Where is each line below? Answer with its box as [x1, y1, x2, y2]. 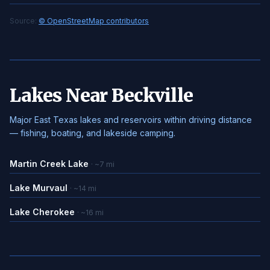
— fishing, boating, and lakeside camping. [10, 128, 175, 138]
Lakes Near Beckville [10, 84, 193, 107]
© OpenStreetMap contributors [39, 16, 149, 25]
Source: [10, 16, 39, 25]
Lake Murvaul [10, 183, 67, 193]
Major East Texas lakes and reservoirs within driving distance [10, 115, 252, 125]
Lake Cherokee [10, 207, 75, 217]
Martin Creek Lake [10, 159, 89, 169]
